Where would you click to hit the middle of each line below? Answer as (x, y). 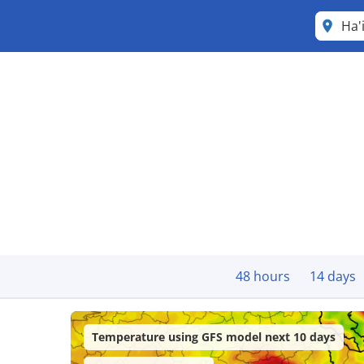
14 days (333, 276)
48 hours (263, 276)
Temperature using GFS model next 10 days (214, 337)
